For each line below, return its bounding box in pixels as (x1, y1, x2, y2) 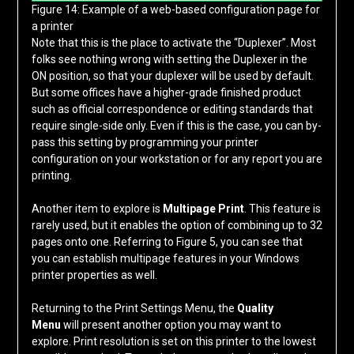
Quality (236, 302, 273, 315)
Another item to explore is (31, 202, 163, 216)
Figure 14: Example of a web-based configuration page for (32, 3, 320, 17)
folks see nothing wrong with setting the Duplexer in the (31, 53, 307, 66)
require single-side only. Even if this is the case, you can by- (31, 119, 322, 133)
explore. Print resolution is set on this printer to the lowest (31, 335, 316, 348)
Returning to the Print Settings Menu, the (31, 302, 237, 315)
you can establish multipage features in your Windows (31, 252, 299, 265)
